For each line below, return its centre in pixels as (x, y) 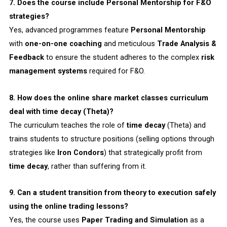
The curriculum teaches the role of (68, 125)
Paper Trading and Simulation (135, 220)
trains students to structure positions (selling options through (111, 139)
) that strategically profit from (153, 152)
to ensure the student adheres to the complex (122, 58)
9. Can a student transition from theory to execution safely (112, 193)
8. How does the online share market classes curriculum (108, 98)
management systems (48, 71)
